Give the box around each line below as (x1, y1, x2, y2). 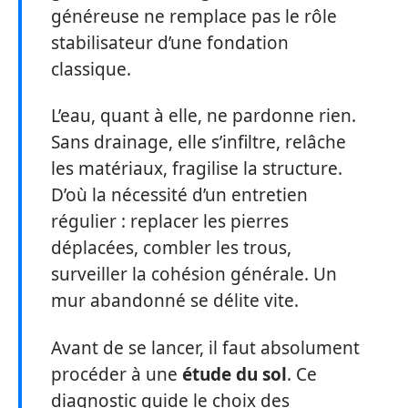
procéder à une (51, 362, 182, 386)
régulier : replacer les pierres (51, 209, 289, 233)
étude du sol (182, 362, 287, 386)
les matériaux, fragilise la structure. (51, 157, 342, 180)
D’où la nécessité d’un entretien (51, 183, 308, 207)
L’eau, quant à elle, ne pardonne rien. (51, 104, 356, 127)
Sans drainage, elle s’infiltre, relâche (51, 130, 346, 154)
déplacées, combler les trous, (51, 236, 291, 260)
